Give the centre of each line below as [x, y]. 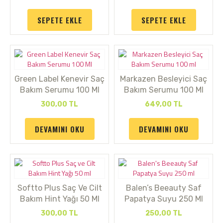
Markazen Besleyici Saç [164, 79]
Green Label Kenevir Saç [59, 79]
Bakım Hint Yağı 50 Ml [59, 199]
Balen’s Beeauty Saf [164, 188]
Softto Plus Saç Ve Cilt [59, 188]
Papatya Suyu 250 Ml [164, 199]
